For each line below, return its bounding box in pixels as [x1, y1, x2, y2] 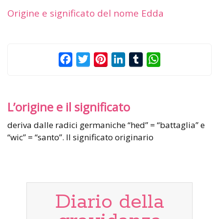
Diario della [55, 189, 164, 215]
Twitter [90, 53, 117, 65]
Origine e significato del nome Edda [7, 6, 164, 19]
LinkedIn [125, 53, 157, 65]
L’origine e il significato [7, 99, 130, 115]
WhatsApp [160, 53, 198, 65]
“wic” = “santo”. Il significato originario [7, 131, 153, 143]
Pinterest [108, 53, 141, 65]
